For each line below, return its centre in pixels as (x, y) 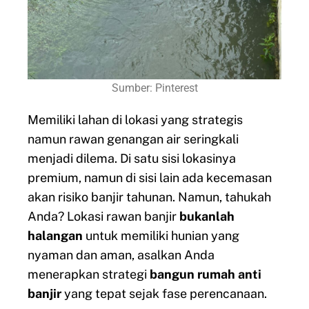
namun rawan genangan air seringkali (133, 139)
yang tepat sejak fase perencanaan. (164, 293)
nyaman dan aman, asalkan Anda (121, 255)
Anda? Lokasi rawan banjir (103, 216)
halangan (55, 235)
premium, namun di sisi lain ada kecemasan (150, 177)
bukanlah (207, 216)
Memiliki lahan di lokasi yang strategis (135, 119)
